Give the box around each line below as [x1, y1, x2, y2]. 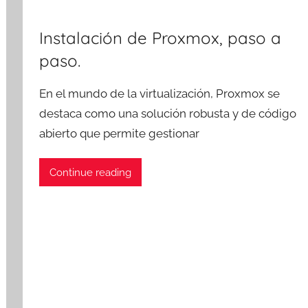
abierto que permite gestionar [39, 126, 200, 140]
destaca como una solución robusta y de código [39, 106, 297, 120]
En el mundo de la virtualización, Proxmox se [39, 86, 280, 100]
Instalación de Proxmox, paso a [39, 27, 282, 48]
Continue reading [49, 166, 132, 179]
